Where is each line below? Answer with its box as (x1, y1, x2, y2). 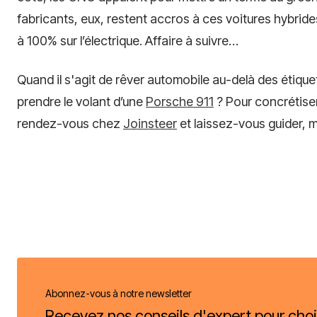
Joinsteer (123, 115, 177, 131)
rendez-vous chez (17, 115, 123, 131)
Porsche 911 (146, 93, 214, 109)
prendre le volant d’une (17, 93, 146, 109)
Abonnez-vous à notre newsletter (45, 287, 192, 299)
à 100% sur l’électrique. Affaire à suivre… (17, 33, 238, 48)
